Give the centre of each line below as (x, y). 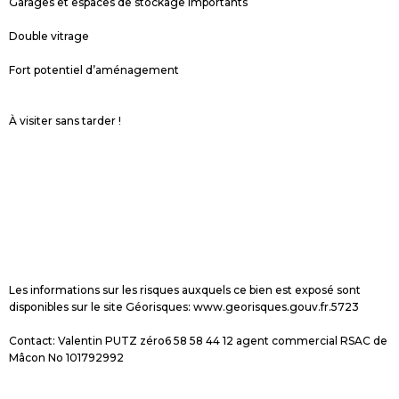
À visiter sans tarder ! (65, 120)
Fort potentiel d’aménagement (94, 69)
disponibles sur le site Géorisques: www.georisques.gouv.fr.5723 (184, 306)
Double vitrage (49, 36)
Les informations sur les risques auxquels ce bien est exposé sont (185, 289)
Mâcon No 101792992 (66, 357)
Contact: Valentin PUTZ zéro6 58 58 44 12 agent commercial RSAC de (198, 340)
